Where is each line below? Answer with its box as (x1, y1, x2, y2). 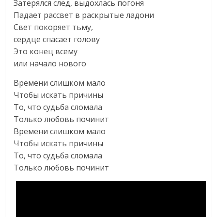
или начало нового (14, 58, 87, 69)
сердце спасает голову (14, 34, 100, 45)
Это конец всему (14, 46, 78, 57)
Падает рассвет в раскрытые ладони (14, 10, 155, 20)
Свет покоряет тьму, (14, 22, 93, 32)
